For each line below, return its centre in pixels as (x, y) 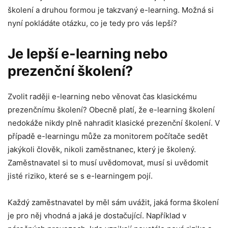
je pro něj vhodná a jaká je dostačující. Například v (97, 215)
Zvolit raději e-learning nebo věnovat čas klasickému (102, 96)
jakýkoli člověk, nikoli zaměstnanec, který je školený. (102, 149)
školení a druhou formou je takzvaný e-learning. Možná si (111, 10)
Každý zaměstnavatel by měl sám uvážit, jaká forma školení (113, 202)
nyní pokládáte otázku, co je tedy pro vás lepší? (93, 23)
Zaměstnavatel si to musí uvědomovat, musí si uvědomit (108, 162)
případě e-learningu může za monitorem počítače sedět (108, 136)
